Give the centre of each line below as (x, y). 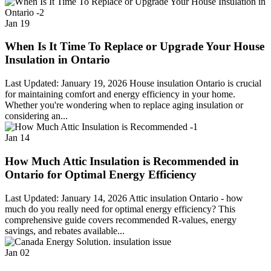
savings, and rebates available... (65, 230)
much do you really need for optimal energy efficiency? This (120, 209)
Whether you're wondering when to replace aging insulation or (124, 105)
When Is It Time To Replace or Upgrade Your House (135, 47)
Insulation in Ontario (57, 60)
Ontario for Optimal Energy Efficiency (101, 174)
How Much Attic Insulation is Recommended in (122, 161)
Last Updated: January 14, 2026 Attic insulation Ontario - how (124, 198)
